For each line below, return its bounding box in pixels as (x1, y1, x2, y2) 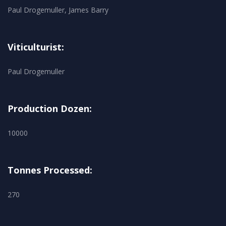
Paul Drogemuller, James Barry (8, 5, 108, 15)
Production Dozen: (8, 102, 92, 115)
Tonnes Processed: (8, 164, 92, 177)
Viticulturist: (8, 41, 64, 53)
